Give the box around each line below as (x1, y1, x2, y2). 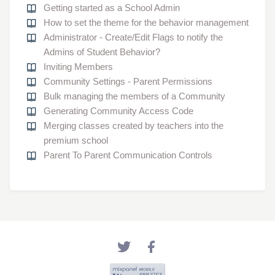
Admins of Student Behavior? (44, 46, 160, 57)
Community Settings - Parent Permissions (44, 76, 212, 87)
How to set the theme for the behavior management (44, 17, 249, 28)
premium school (44, 134, 108, 145)
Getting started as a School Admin (44, 2, 180, 13)
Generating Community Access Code (44, 105, 193, 116)
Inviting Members (44, 61, 113, 72)
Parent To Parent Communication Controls (44, 149, 212, 160)
